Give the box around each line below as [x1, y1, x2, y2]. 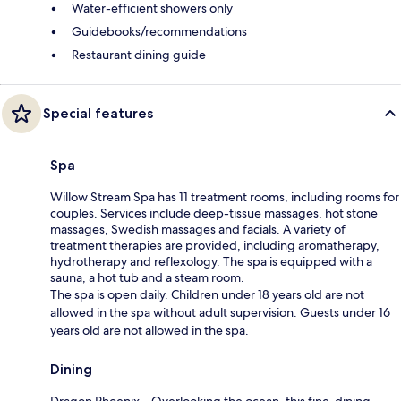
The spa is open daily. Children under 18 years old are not [50, 286, 364, 303]
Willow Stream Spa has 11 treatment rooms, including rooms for [50, 188, 399, 205]
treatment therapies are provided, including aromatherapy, [50, 236, 380, 253]
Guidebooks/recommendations [72, 22, 247, 39]
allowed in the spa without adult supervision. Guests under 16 [50, 303, 390, 320]
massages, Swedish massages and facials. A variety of [50, 220, 346, 237]
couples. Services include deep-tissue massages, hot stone [50, 204, 378, 221]
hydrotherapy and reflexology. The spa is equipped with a [50, 252, 372, 269]
